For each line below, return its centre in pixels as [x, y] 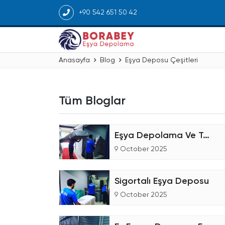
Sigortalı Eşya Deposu [162, 181]
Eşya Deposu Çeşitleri [161, 60]
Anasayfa [74, 60]
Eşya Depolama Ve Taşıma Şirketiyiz [206, 136]
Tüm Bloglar [92, 101]
